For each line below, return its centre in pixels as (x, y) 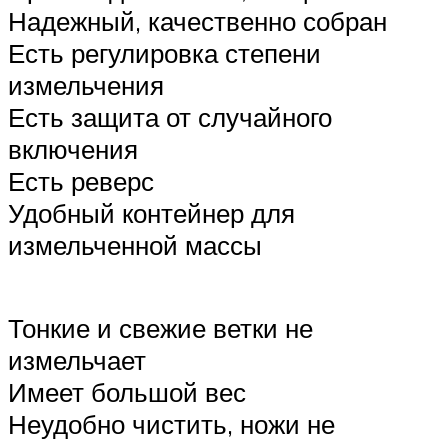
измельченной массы (135, 245)
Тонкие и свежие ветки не (160, 328)
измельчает (77, 360)
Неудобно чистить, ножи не (171, 424)
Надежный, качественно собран (197, 21)
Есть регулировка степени (164, 53)
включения (73, 149)
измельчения (86, 85)
